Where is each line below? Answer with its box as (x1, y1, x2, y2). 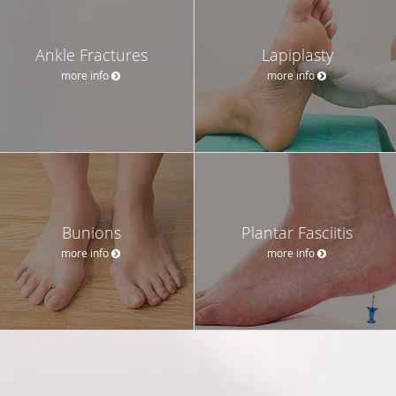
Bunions (61, 221, 121, 243)
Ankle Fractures (34, 43, 148, 65)
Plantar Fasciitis (241, 221, 353, 243)
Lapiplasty (261, 43, 333, 65)
